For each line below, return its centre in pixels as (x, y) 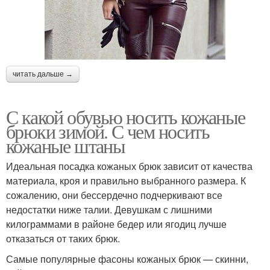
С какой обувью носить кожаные (126, 116)
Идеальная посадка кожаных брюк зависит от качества (129, 166)
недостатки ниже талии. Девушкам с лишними (109, 209)
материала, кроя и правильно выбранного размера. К (126, 180)
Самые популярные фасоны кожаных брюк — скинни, (127, 259)
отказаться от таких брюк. (63, 238)
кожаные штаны (66, 145)
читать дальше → (43, 74)
